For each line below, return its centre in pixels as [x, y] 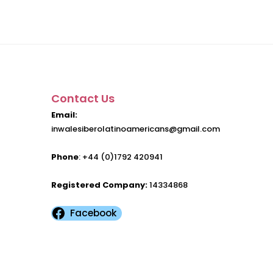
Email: [64, 115]
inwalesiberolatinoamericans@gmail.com [135, 129]
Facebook [94, 213]
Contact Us [83, 98]
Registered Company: [99, 185]
